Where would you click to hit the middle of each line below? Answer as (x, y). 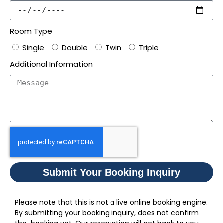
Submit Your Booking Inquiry (111, 172)
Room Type (31, 31)
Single (33, 48)
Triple (149, 48)
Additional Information (51, 64)
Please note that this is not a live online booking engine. (111, 202)
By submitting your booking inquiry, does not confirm (107, 213)
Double (75, 48)
